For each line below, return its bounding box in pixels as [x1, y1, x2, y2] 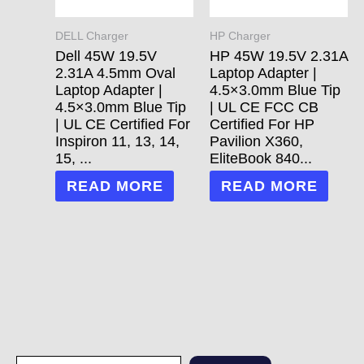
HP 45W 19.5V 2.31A [210, 48, 348, 65]
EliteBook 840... [210, 150, 312, 167]
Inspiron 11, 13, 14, [55, 133, 180, 150]
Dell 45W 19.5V [55, 48, 157, 65]
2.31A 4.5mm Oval [55, 65, 175, 82]
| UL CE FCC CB [210, 99, 318, 116]
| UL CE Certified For [55, 116, 190, 133]
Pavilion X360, [210, 133, 303, 150]
